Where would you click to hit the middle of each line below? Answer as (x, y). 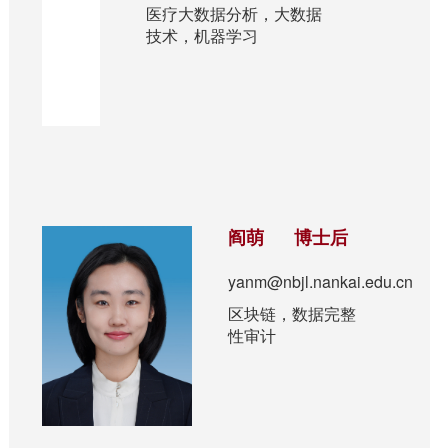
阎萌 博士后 (288, 238)
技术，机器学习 (201, 36)
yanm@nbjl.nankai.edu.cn (321, 282)
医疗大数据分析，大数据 (233, 14)
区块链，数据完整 (292, 314)
